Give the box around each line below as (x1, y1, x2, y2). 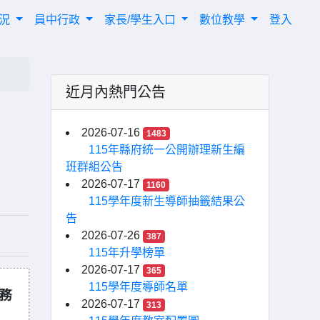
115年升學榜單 (89, 246, 165, 259)
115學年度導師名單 (89, 281, 188, 293)
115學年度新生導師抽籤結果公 (89, 195, 245, 207)
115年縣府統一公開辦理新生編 (89, 144, 245, 156)
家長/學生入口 (104, 14, 179, 26)
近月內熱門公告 (66, 84, 166, 100)
